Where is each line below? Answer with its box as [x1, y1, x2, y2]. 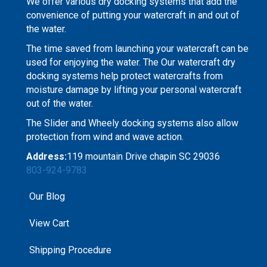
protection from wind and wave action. [26, 131, 184, 142]
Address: [26, 150, 67, 162]
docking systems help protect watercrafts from [26, 70, 223, 82]
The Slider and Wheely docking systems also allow [26, 117, 238, 129]
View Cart [29, 217, 69, 229]
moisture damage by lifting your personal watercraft [26, 83, 241, 95]
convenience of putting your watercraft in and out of [26, 9, 240, 21]
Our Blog [29, 190, 65, 202]
